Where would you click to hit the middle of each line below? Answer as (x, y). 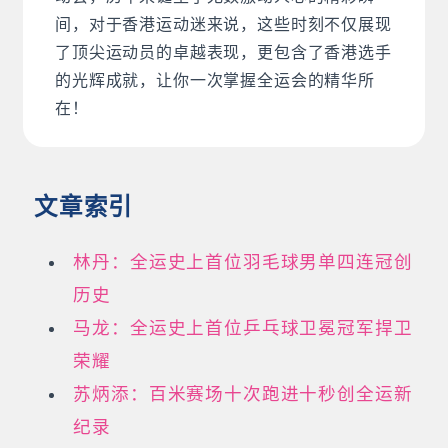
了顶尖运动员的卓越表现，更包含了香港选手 (223, 52)
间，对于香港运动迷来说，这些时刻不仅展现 (223, 24)
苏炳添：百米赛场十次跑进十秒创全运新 (243, 393)
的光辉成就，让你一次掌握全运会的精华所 (215, 80)
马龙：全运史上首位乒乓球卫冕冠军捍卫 (243, 327)
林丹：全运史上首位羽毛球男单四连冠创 (243, 261)
